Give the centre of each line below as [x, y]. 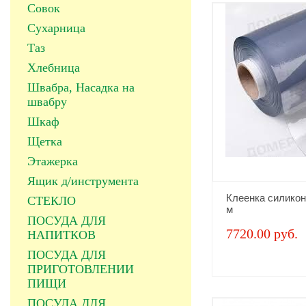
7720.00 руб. [262, 234]
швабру [47, 102]
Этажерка [53, 161]
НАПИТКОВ [61, 235]
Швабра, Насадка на [81, 87]
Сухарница [56, 28]
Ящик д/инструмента [83, 181]
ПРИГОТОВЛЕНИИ [81, 269]
